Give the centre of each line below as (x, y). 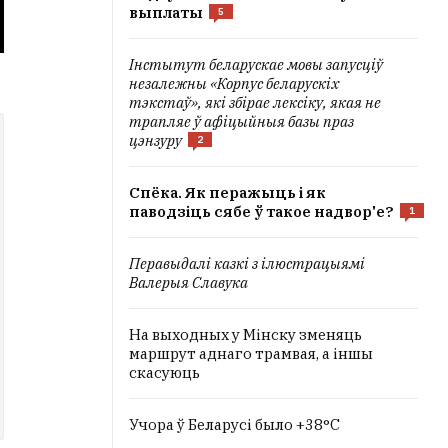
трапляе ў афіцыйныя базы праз (241, 121)
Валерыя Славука (188, 282)
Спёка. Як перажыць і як (227, 192)
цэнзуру (155, 140)
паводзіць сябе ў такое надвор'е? (261, 211)
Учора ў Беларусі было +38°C (234, 424)
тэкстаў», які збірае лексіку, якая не (255, 102)
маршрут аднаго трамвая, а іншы (251, 353)
